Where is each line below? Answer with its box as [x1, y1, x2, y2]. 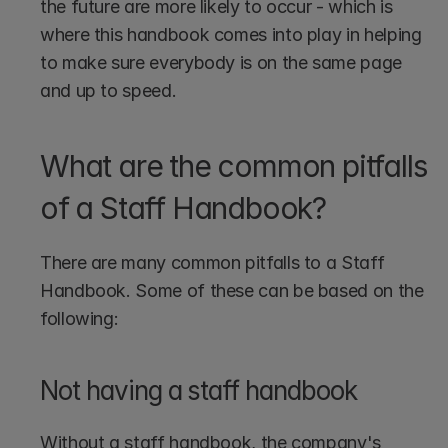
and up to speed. [40, 79, 177, 101]
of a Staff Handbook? [40, 189, 326, 226]
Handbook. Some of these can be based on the [40, 279, 424, 301]
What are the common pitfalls [40, 147, 427, 184]
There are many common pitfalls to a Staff [40, 251, 385, 273]
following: [40, 307, 119, 329]
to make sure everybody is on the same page [40, 51, 402, 73]
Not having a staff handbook [40, 374, 357, 406]
